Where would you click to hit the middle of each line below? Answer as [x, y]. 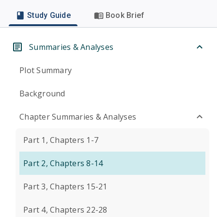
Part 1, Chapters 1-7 [61, 140]
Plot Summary [46, 70]
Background [42, 93]
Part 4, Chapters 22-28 [65, 210]
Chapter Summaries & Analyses [78, 117]
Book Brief [125, 15]
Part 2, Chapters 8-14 [63, 163]
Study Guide [49, 15]
